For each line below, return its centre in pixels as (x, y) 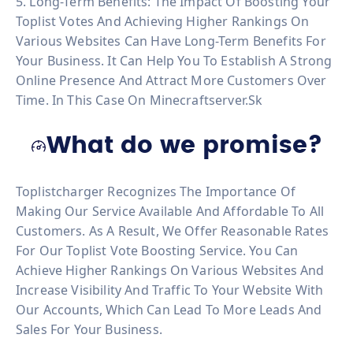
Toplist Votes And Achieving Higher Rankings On (163, 21)
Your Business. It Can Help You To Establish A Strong (174, 60)
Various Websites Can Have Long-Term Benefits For (171, 41)
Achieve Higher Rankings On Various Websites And (170, 270)
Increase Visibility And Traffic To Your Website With (170, 290)
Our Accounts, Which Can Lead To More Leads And (169, 309)
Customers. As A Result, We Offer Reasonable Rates (172, 230)
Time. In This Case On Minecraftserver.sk (139, 100)
